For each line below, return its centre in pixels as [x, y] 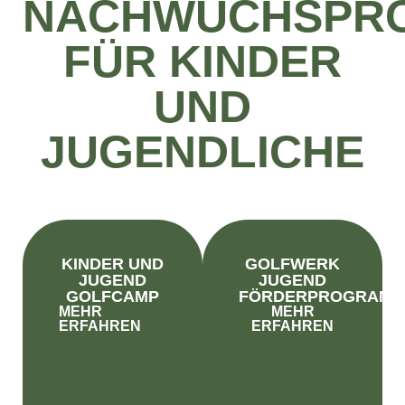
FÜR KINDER [202, 61]
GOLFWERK [292, 264]
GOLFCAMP [113, 296]
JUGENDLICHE [202, 151]
